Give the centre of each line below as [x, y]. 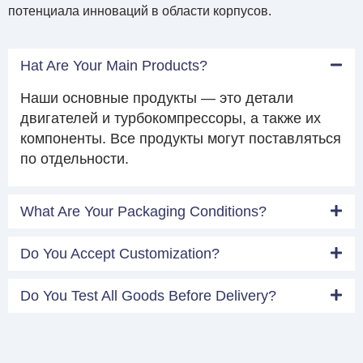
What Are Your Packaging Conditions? [143, 212]
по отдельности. [75, 159]
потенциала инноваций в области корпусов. [140, 11]
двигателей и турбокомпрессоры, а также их [171, 119]
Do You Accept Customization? [120, 254]
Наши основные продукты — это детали [157, 98]
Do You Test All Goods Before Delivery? [148, 296]
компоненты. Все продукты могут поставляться [181, 139]
